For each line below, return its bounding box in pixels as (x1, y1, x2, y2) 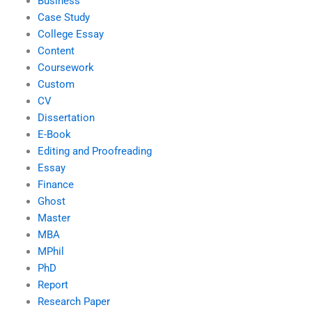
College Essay (37, 27, 104, 40)
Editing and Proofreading (37, 144, 152, 157)
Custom (37, 77, 75, 91)
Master (37, 211, 70, 224)
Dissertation (37, 111, 95, 124)
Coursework (37, 61, 94, 74)
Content (37, 44, 75, 57)
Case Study (37, 10, 90, 24)
